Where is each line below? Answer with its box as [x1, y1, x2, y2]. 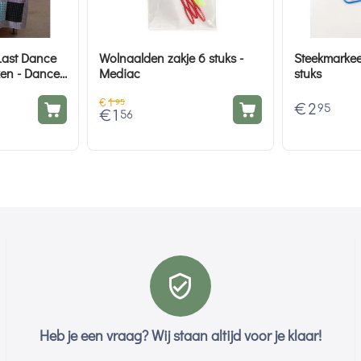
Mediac [99, 64, 140, 82]
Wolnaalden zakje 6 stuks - [99, 49, 243, 67]
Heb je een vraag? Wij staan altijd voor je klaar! [39, 326, 322, 346]
